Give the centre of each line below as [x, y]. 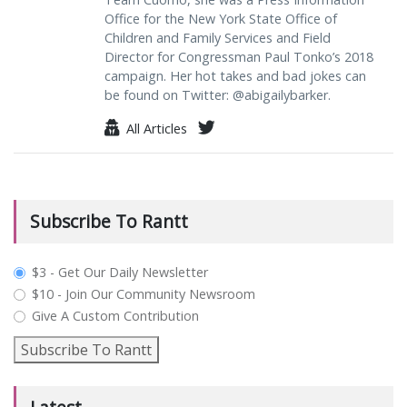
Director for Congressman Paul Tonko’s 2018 [239, 57]
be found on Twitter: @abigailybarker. [218, 95]
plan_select [69, 272]
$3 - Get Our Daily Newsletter [120, 272]
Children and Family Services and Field [218, 38]
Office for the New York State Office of [221, 19]
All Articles [153, 129]
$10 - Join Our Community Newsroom [144, 294]
